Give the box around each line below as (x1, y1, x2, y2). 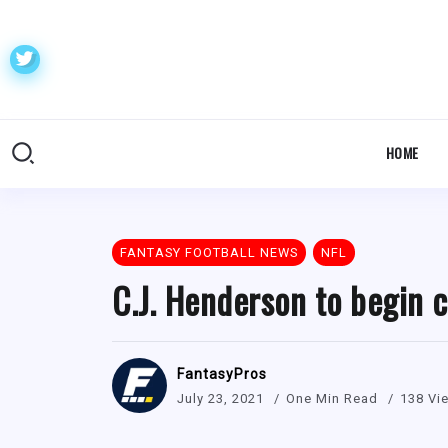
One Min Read (286, 390, 382, 406)
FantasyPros (177, 365, 267, 382)
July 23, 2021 (177, 390, 264, 406)
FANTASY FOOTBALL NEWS (120, 245, 298, 261)
